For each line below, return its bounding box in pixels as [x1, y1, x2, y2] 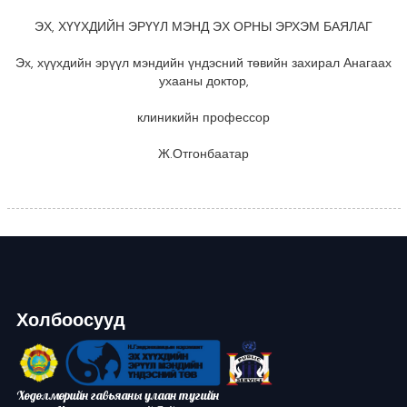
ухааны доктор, [158, 73, 249, 90]
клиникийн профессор [137, 109, 270, 126]
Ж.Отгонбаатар [158, 145, 249, 163]
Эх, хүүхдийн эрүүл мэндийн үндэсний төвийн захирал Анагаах [15, 55, 392, 72]
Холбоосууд [15, 308, 125, 333]
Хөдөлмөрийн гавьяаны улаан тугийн [15, 387, 219, 404]
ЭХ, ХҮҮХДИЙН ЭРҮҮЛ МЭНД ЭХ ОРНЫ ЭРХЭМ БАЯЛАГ [35, 18, 372, 35]
